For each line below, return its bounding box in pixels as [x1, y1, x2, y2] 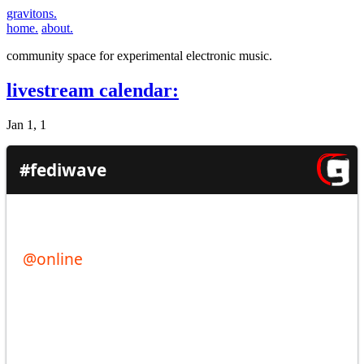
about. [41, 21, 73, 35]
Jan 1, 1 [6, 117, 46, 132]
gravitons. [6, 6, 57, 20]
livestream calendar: [6, 79, 179, 101]
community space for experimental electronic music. [6, 49, 272, 63]
